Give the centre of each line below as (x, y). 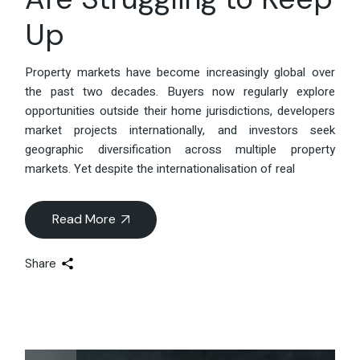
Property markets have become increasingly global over (180, 72)
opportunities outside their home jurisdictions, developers (180, 110)
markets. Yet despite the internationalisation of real (160, 168)
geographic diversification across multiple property (180, 149)
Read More (84, 219)
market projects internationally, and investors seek (180, 130)
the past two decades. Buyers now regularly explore (180, 91)
